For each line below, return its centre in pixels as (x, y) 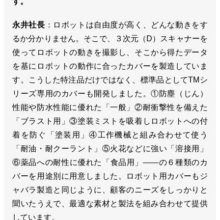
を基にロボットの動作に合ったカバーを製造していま (110, 66)
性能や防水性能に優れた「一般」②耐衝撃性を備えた (110, 107)
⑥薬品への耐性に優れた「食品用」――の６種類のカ (110, 162)
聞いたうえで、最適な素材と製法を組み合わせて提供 (110, 203)
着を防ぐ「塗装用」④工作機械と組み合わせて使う (110, 135)
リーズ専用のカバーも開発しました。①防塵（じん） (110, 93)
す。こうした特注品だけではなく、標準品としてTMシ (110, 80)
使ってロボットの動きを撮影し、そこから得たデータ (110, 52)
